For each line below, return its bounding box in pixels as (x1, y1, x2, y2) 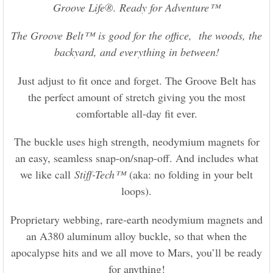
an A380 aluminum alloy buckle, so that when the (26, 228, 247, 243)
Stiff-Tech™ (74, 167, 126, 182)
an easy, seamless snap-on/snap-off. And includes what (15, 151, 258, 166)
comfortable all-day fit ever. (76, 105, 197, 121)
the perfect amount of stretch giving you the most (27, 89, 246, 104)
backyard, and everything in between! (54, 44, 219, 60)
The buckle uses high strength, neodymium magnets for (13, 134, 260, 149)
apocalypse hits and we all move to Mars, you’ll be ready (11, 244, 262, 260)
